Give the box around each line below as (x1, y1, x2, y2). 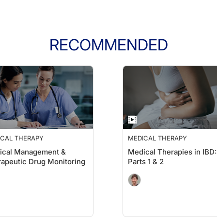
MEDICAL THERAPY (128, 134, 187, 142)
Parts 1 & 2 (128, 157, 164, 166)
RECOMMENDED (49, 35, 168, 54)
